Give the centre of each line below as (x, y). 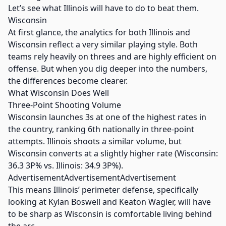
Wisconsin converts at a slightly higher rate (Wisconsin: (113, 153)
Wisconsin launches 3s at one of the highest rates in (107, 117)
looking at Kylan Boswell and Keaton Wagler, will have (109, 202)
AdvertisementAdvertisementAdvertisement (92, 178)
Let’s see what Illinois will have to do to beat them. (103, 8)
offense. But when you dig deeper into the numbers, (108, 69)
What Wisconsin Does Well (59, 93)
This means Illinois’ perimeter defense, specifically (103, 190)
